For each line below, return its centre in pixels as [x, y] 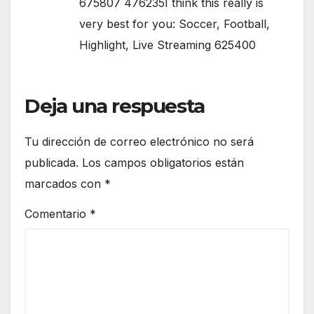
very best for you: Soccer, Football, [175, 24]
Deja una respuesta [115, 106]
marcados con [64, 184]
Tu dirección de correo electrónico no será [139, 142]
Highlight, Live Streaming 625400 [168, 45]
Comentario [57, 213]
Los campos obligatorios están [163, 163]
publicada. [52, 163]
